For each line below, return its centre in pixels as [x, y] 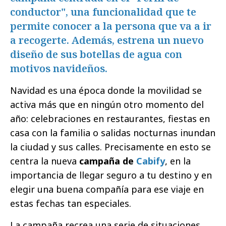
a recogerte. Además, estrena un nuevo [107, 40]
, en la [178, 161]
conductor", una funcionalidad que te [103, 12]
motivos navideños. [59, 68]
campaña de [108, 161]
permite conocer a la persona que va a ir [111, 26]
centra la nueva [45, 161]
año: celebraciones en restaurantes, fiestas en [110, 118]
